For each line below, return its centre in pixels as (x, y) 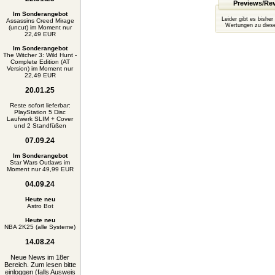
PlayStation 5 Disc (40, 112)
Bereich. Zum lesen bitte (40, 265)
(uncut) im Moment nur (40, 27)
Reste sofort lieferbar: (40, 105)
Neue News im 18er (40, 257)
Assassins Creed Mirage (40, 21)
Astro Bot (40, 206)
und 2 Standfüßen (40, 126)
